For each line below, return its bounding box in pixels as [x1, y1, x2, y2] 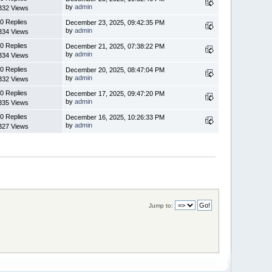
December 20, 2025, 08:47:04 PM [66, 66, 165, 73]
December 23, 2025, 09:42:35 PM [66, 18, 165, 26]
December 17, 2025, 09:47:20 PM [66, 89, 165, 97]
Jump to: [148, 202, 173, 209]
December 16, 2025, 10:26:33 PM [66, 113, 165, 121]
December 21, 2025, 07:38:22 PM [66, 42, 165, 50]
